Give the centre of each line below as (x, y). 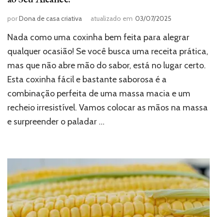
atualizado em (112, 18)
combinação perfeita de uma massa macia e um (99, 93)
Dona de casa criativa (50, 18)
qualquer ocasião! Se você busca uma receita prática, (108, 51)
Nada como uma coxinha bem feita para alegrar (98, 37)
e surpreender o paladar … (56, 121)
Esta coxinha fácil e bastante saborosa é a (87, 79)
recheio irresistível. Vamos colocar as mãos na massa (108, 107)
